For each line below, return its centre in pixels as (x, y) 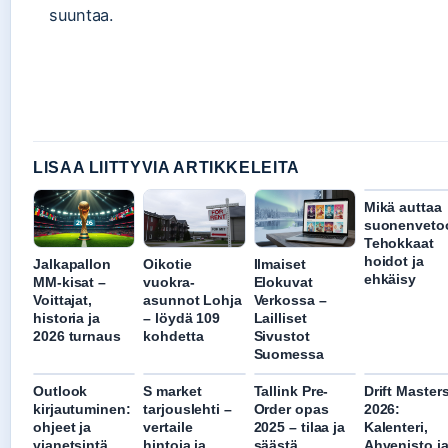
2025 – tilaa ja (299, 426)
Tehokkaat (398, 242)
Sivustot (281, 335)
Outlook (60, 390)
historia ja (66, 317)
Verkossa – (290, 299)
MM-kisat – (70, 281)
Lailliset (280, 317)
